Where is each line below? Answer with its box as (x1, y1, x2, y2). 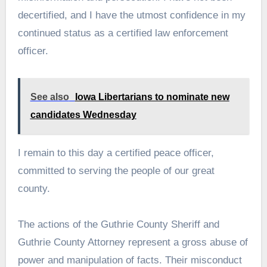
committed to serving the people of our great (17, 164, 215, 176)
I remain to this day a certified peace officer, (17, 147, 214, 159)
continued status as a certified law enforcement (17, 27, 228, 39)
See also (30, 91, 69, 102)
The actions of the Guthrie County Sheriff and (17, 218, 219, 230)
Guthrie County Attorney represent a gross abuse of (17, 236, 248, 248)
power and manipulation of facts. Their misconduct (17, 254, 242, 266)
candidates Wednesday (30, 109, 136, 120)
